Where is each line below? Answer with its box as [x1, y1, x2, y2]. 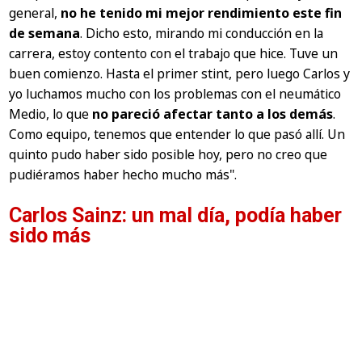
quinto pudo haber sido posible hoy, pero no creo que [9, 145, 328, 164]
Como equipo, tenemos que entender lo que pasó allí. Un [9, 125, 346, 144]
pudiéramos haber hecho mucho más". [9, 166, 238, 184]
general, [9, 4, 61, 23]
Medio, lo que [9, 105, 93, 124]
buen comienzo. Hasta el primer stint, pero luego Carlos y [9, 65, 351, 83]
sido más [9, 224, 91, 248]
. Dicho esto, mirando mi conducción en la [80, 24, 324, 43]
